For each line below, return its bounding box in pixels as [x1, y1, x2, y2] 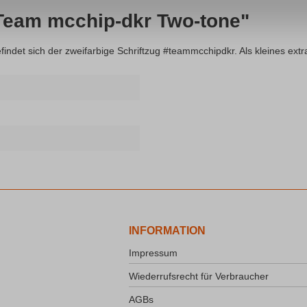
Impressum [129, 247, 177, 259]
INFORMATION [129, 225, 206, 237]
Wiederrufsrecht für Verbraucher [129, 271, 269, 282]
